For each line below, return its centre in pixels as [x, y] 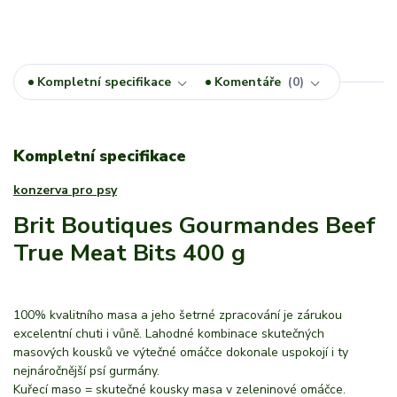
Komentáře [249, 82]
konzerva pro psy [65, 191]
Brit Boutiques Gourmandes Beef [195, 226]
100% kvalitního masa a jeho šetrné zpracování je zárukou [178, 315]
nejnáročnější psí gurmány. [86, 371]
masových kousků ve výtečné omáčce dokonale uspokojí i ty [181, 353]
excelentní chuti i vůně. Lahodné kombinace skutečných [169, 334]
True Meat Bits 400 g [129, 253]
